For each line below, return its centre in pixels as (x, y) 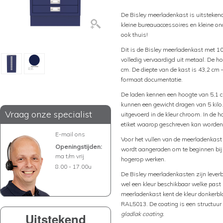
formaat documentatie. (152, 79)
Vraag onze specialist (49, 114)
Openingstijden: (79, 147)
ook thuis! (134, 35)
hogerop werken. (143, 159)
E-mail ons (70, 134)
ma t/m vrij (70, 156)
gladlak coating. (143, 214)
